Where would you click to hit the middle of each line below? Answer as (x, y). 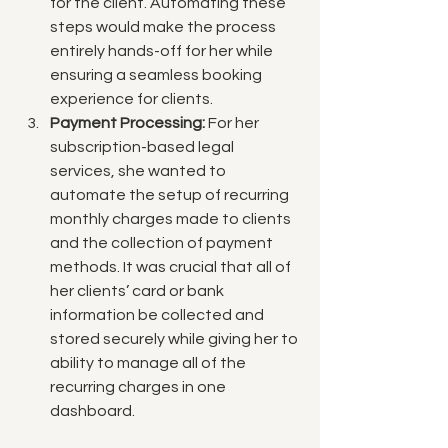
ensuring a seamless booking (157, 74)
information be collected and (158, 314)
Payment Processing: (127, 122)
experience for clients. (131, 98)
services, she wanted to (139, 170)
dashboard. (92, 410)
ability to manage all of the (149, 362)
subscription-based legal (143, 146)
